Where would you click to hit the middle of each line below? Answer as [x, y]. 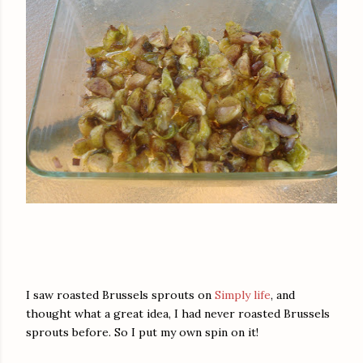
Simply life [243, 295]
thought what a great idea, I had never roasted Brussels [178, 314]
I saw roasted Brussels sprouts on [120, 295]
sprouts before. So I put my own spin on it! [142, 333]
